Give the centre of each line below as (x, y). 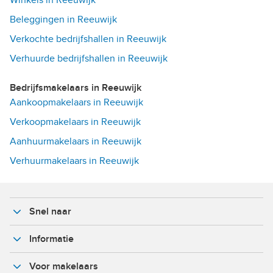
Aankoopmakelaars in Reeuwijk (76, 102)
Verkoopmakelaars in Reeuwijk (75, 122)
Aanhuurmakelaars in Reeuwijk (76, 141)
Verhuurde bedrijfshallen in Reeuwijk (89, 58)
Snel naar (50, 211)
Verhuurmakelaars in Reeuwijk (74, 161)
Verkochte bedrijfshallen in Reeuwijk (88, 39)
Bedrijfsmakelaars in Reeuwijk (79, 87)
